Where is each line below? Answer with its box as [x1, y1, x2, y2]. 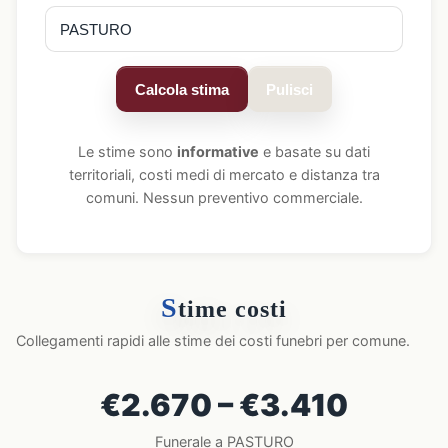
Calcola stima [134, 80, 229, 98]
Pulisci [266, 80, 314, 98]
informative [177, 143, 259, 160]
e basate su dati [259, 143, 370, 160]
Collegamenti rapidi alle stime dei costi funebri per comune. [16, 332, 410, 349]
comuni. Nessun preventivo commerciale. [85, 189, 363, 206]
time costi [177, 296, 287, 322]
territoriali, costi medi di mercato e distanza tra [68, 166, 380, 183]
